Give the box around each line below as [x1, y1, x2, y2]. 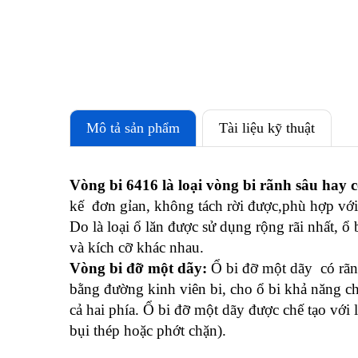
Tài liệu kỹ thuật [219, 120, 315, 136]
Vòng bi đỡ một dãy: [70, 260, 211, 276]
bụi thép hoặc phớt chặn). [70, 322, 226, 339]
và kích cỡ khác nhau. [70, 239, 204, 256]
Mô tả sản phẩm [86, 120, 180, 136]
